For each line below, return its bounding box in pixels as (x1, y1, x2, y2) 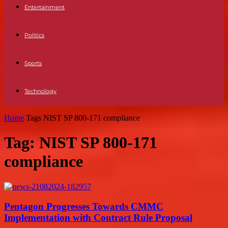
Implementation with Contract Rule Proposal (4, 212, 192, 223)
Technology (24, 88, 56, 95)
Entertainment (24, 4, 65, 11)
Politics (24, 32, 44, 39)
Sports (24, 60, 42, 67)
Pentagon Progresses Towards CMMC (4, 201, 163, 212)
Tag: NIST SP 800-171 (4, 133, 157, 152)
